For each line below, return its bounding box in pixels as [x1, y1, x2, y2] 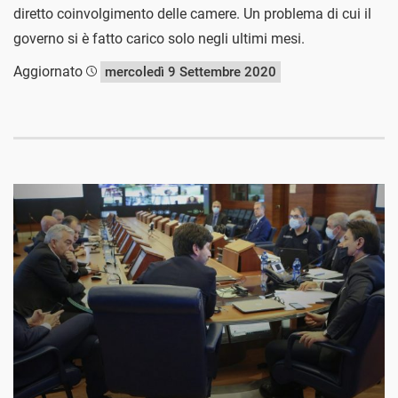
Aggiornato [13, 63, 86, 81]
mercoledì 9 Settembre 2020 [105, 64, 276, 81]
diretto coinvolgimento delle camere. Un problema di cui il [13, 5, 371, 23]
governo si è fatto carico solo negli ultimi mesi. [13, 30, 305, 48]
